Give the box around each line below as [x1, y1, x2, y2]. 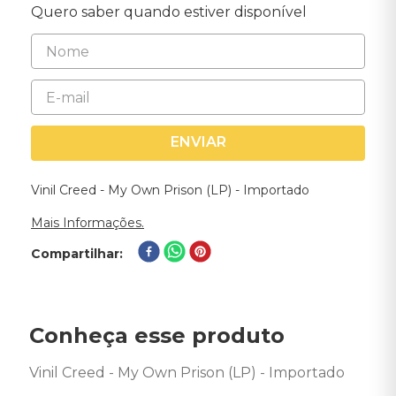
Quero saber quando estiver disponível [31, 4, 307, 20]
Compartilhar [31, 245, 119, 262]
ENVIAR [170, 133, 226, 151]
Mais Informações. [31, 215, 144, 231]
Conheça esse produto [29, 323, 285, 348]
